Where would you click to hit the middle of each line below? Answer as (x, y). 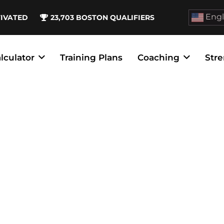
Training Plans (91, 57)
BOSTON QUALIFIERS (115, 17)
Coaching (159, 57)
